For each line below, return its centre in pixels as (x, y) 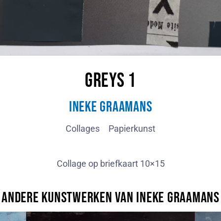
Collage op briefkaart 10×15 (110, 164)
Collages (83, 129)
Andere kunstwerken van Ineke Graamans (110, 198)
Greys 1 (110, 81)
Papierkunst (132, 129)
